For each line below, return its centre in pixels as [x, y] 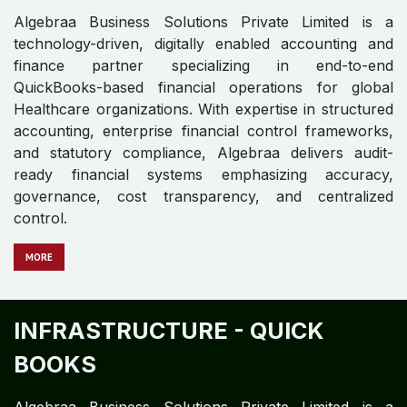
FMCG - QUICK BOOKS [140, 122]
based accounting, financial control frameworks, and [203, 230]
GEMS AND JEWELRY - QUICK [184, 365]
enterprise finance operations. [117, 252]
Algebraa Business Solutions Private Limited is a [203, 165]
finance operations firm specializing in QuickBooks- [203, 208]
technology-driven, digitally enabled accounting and [203, 187]
